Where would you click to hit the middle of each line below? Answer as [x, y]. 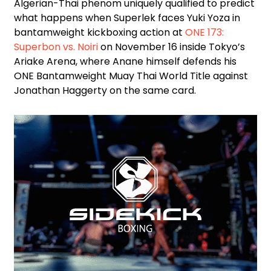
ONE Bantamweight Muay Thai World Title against [131, 76]
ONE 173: [204, 33]
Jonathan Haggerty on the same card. [105, 91]
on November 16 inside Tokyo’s [171, 47]
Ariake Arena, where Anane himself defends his [125, 62]
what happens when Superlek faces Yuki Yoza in [127, 18]
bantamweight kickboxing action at [100, 33]
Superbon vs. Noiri [56, 47]
